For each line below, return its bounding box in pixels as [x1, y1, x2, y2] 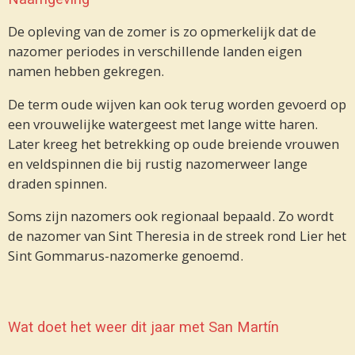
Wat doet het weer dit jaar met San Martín [8, 318, 279, 335]
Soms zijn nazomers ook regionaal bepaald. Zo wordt [8, 207, 334, 226]
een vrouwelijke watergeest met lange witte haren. [8, 114, 318, 133]
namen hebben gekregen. [8, 61, 164, 80]
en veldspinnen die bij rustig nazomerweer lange [8, 154, 307, 173]
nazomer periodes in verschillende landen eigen [8, 41, 302, 60]
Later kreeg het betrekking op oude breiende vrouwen [8, 134, 339, 153]
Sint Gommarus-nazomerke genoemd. [8, 246, 243, 265]
